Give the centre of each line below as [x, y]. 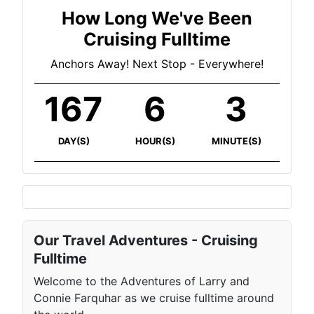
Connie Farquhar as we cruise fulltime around [154, 298]
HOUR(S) [155, 141]
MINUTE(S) [236, 141]
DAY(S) [74, 141]
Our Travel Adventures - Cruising [146, 241]
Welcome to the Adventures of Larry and [142, 281]
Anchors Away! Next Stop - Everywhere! [157, 64]
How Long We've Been [157, 19]
